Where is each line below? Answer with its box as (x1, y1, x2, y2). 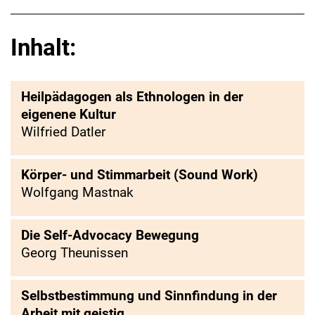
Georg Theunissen (21, 244, 128, 261)
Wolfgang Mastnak (21, 184, 134, 200)
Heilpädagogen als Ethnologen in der (21, 88, 243, 105)
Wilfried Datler (21, 123, 105, 140)
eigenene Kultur (21, 105, 116, 122)
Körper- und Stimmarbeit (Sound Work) (21, 166, 258, 183)
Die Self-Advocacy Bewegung (21, 226, 199, 243)
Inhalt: (11, 34, 76, 62)
